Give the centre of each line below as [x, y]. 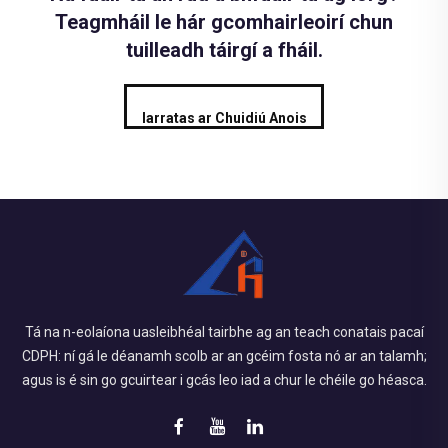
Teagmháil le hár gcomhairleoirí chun [224, 21]
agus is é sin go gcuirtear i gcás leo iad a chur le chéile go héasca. [224, 379]
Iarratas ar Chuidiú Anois [224, 117]
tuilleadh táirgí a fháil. [224, 49]
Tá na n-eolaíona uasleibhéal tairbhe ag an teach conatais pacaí [224, 331]
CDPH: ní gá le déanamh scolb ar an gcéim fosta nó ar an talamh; [224, 355]
